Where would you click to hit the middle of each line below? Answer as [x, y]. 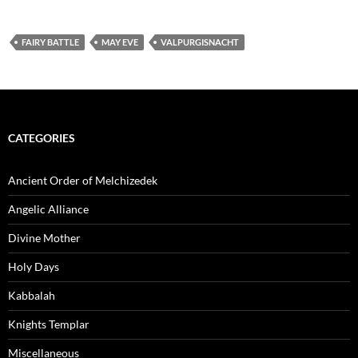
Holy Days [34, 267]
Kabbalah [32, 295]
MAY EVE [120, 42]
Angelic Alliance [48, 209]
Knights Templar [49, 324]
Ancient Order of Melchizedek [83, 180]
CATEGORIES [42, 138]
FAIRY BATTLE [50, 42]
